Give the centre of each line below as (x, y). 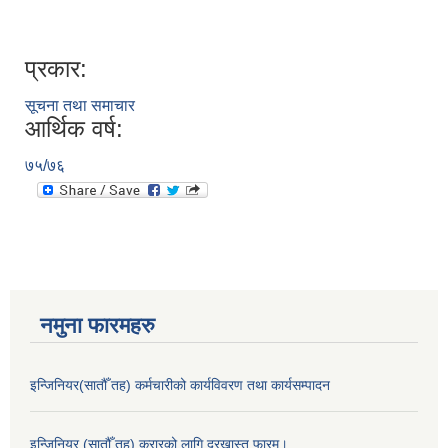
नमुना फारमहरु (97, 326)
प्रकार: (56, 69)
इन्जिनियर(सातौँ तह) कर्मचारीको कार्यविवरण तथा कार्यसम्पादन (180, 385)
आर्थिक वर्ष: (74, 129)
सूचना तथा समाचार (80, 106)
